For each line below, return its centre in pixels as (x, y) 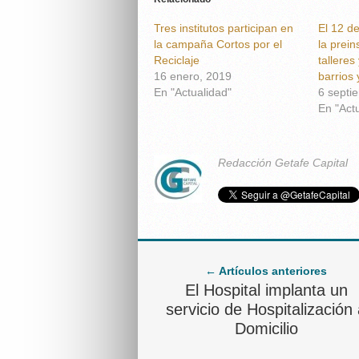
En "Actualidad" (193, 92)
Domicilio (266, 329)
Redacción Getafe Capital (283, 163)
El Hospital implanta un (266, 290)
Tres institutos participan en (224, 28)
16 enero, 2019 (193, 76)
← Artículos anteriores (266, 271)
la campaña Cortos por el (218, 44)
